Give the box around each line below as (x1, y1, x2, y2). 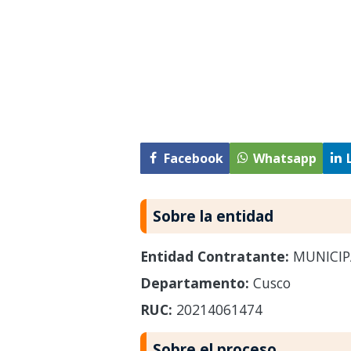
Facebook (163, 150, 223, 167)
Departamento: (139, 273, 249, 292)
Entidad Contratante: (139, 246, 289, 266)
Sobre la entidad (152, 204, 273, 226)
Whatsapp (252, 150, 317, 167)
